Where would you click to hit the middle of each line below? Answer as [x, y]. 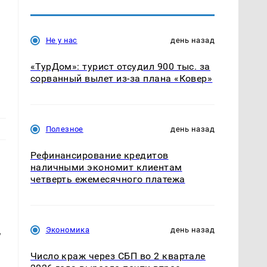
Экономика [68, 230]
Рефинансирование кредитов [99, 155]
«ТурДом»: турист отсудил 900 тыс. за [120, 66]
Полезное [64, 129]
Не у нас [61, 40]
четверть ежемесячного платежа [108, 179]
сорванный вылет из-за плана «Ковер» [121, 78]
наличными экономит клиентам [106, 167]
